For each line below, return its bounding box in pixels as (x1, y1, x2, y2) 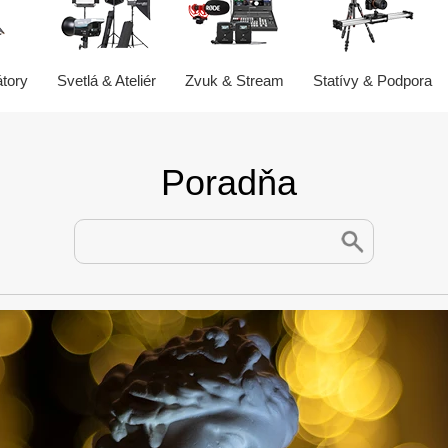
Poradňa (161, 162, 297, 204)
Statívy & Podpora (312, 72, 432, 90)
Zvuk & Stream (185, 72, 284, 90)
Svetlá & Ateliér (56, 72, 156, 90)
